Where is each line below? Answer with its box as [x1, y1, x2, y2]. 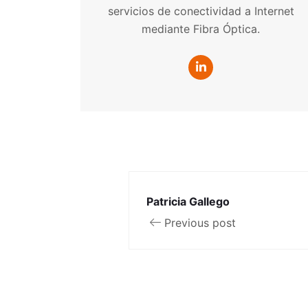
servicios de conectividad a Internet [107, 4, 294, 18]
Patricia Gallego [146, 195, 230, 208]
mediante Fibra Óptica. [142, 22, 260, 36]
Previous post [164, 216, 236, 230]
